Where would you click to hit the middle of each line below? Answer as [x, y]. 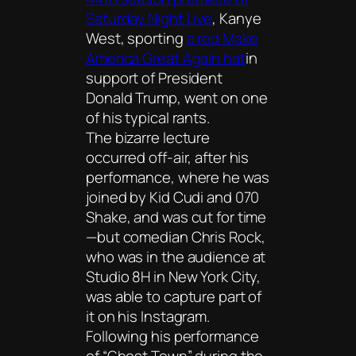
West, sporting [136, 39]
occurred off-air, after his [168, 158]
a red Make [222, 39]
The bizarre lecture [148, 138]
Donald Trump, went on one [177, 98]
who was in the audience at [176, 257]
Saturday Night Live [149, 19]
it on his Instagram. [148, 317]
